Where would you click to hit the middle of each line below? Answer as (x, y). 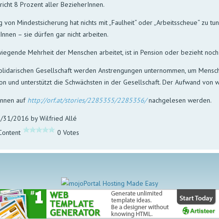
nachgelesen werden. (179, 100)
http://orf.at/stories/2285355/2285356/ (87, 100)
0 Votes (68, 132)
